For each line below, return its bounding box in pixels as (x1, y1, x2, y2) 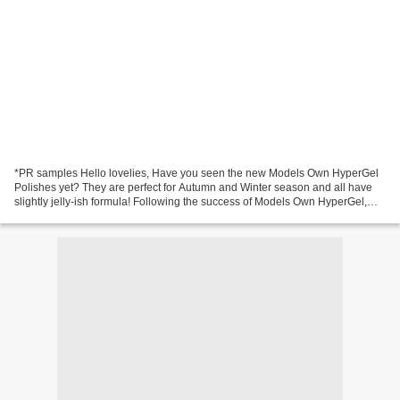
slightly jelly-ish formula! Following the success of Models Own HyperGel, (14, 195, 367, 208)
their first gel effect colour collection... (14, 209, 192, 222)
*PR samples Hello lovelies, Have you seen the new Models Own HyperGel (14, 166, 379, 179)
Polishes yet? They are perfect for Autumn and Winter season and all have (14, 180, 372, 194)
